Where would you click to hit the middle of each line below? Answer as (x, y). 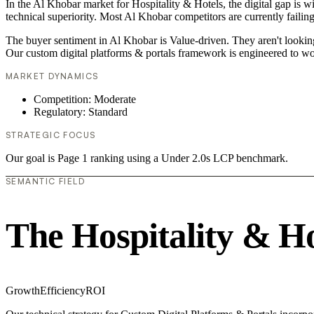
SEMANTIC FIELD (46, 181)
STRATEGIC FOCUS (51, 135)
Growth (23, 291)
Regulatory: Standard (81, 111)
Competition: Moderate (85, 99)
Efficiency (63, 291)
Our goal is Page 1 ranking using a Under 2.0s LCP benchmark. (147, 158)
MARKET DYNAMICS (52, 76)
